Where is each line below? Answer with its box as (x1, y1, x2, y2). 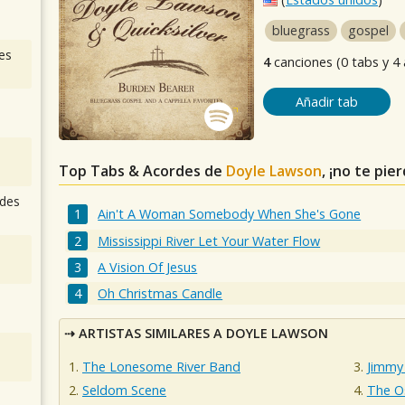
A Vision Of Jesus (98, 258, 198, 276)
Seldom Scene (82, 381, 166, 399)
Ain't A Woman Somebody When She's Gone (98, 205, 362, 223)
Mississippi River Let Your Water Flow (98, 231, 321, 250)
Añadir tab (295, 93, 358, 110)
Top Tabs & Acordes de (59, 161, 226, 181)
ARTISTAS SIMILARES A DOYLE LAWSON (79, 324, 328, 342)
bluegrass (272, 22, 330, 39)
